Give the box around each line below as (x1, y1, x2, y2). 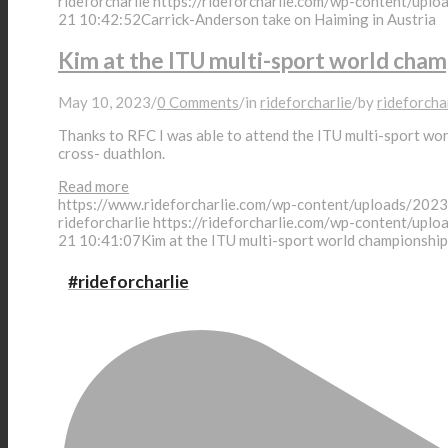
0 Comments (157, 92, 239, 111)
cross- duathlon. (58, 143, 165, 162)
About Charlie (108, 309, 200, 327)
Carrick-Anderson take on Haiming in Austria (141, 10, 436, 29)
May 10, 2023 (58, 92, 151, 111)
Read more (58, 176, 129, 195)
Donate (108, 209, 159, 227)
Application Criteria (108, 409, 239, 427)
